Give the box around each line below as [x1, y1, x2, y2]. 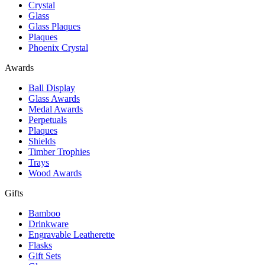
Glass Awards [28, 93, 80, 104]
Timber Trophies [28, 146, 90, 157]
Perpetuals [28, 114, 67, 125]
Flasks [28, 240, 52, 250]
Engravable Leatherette [28, 229, 115, 240]
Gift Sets [28, 250, 61, 261]
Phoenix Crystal [28, 42, 88, 53]
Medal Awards [28, 104, 83, 114]
